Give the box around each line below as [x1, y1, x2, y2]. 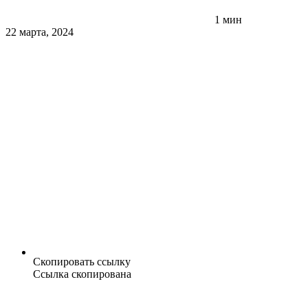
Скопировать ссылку [33, 256, 131, 268]
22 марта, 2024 [5, 26, 74, 38]
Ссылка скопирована [33, 268, 131, 280]
